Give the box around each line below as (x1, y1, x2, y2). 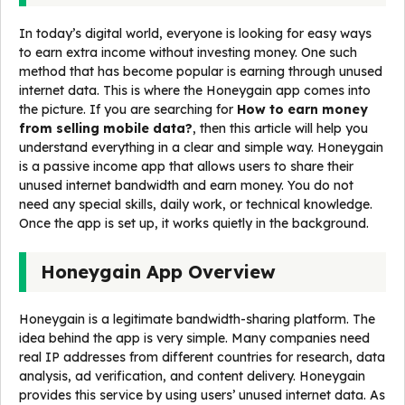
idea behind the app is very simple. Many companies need (19, 330, 370, 347)
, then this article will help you (193, 120, 368, 137)
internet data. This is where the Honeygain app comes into (19, 82, 371, 99)
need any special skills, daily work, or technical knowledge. (19, 196, 372, 213)
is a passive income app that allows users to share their (19, 158, 353, 175)
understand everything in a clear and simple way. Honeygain (19, 139, 383, 156)
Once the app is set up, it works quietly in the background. (19, 215, 369, 232)
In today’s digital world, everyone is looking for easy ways (19, 25, 372, 42)
